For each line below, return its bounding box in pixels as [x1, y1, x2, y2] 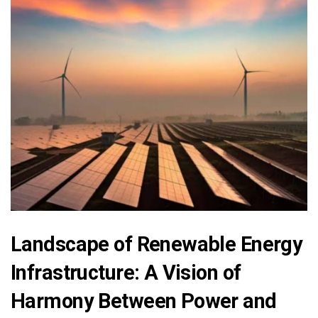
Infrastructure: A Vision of [11, 260, 241, 285]
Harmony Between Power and [11, 288, 277, 313]
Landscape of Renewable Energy [11, 231, 303, 256]
